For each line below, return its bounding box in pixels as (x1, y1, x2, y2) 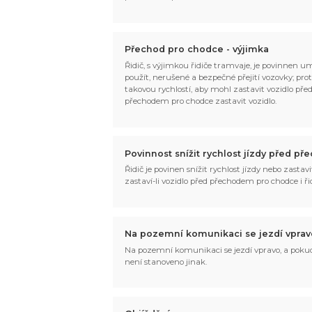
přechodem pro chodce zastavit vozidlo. (125, 95, 277, 106)
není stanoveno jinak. (125, 256, 208, 267)
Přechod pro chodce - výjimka (125, 44, 270, 55)
